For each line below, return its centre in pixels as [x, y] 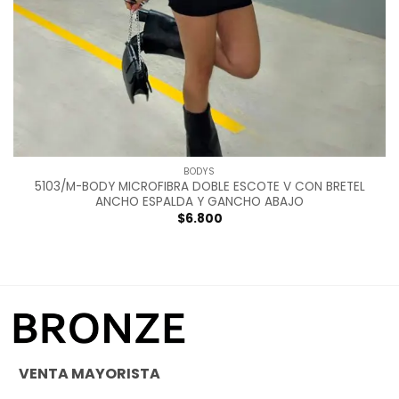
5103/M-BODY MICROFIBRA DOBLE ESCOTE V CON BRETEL [199, 187]
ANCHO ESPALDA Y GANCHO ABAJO [199, 202]
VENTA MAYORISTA [87, 374]
